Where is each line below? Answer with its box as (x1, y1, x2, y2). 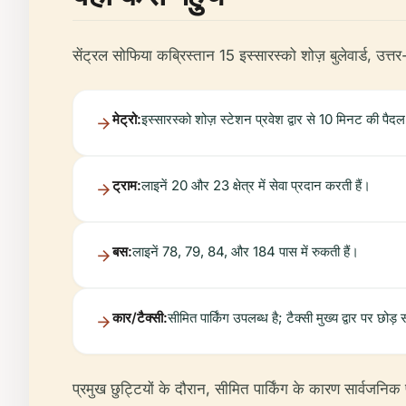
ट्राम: (112, 176, 141, 194)
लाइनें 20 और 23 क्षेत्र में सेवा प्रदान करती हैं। (141, 176, 371, 194)
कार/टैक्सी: (112, 308, 168, 326)
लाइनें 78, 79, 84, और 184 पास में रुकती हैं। (132, 242, 359, 260)
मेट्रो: (112, 110, 141, 128)
